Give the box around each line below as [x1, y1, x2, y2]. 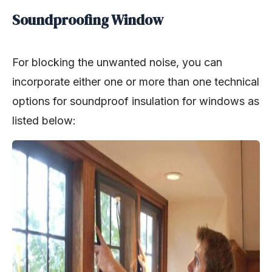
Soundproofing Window [12, 10, 163, 30]
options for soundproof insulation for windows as [12, 95, 259, 108]
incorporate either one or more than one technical [12, 75, 259, 89]
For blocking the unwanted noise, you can [12, 56, 222, 69]
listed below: [12, 114, 76, 127]
